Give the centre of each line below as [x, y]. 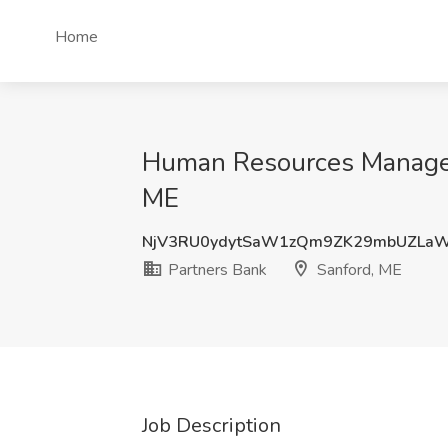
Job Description [211, 425]
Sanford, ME [357, 270]
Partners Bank [215, 270]
